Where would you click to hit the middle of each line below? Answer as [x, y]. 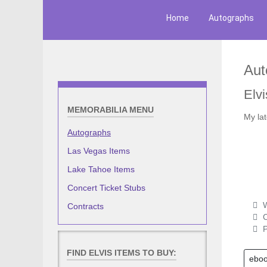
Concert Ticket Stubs [106, 187]
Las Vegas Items [99, 150]
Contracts [86, 206]
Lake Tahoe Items [101, 169]
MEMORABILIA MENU [111, 110]
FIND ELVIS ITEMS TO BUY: [122, 253]
